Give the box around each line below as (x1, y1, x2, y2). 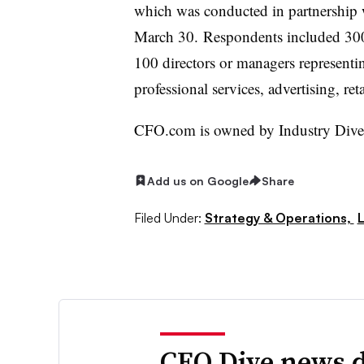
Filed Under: (133, 209, 201, 226)
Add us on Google (146, 173, 249, 188)
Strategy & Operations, (204, 209, 354, 226)
